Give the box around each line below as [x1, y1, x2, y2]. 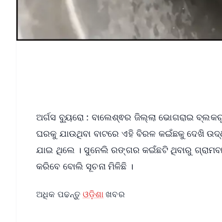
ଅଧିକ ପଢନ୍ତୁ [36, 188, 83, 200]
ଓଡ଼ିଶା [82, 188, 104, 200]
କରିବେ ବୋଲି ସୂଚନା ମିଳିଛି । [36, 160, 133, 172]
